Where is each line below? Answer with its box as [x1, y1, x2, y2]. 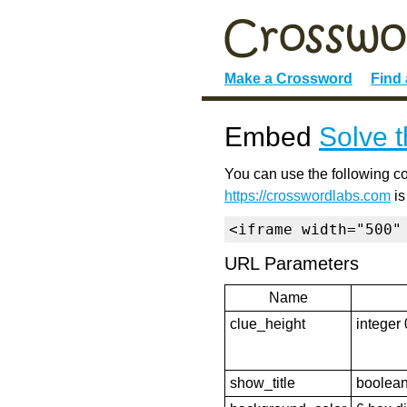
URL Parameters [224, 253, 359, 273]
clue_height [230, 316, 305, 332]
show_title [230, 375, 295, 391]
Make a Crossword [224, 71, 352, 86]
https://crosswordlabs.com [224, 188, 391, 203]
